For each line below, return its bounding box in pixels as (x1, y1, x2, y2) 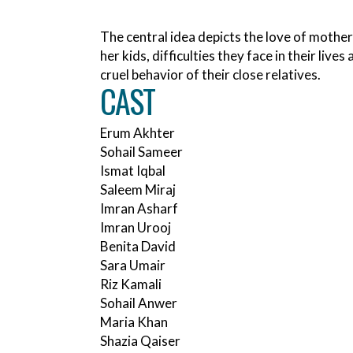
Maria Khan (100, 314, 168, 331)
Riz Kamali (100, 276, 162, 293)
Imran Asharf (100, 200, 178, 217)
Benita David (100, 238, 176, 255)
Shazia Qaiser (100, 333, 180, 350)
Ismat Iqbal (100, 162, 165, 180)
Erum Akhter (100, 124, 175, 142)
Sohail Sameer (100, 143, 183, 161)
